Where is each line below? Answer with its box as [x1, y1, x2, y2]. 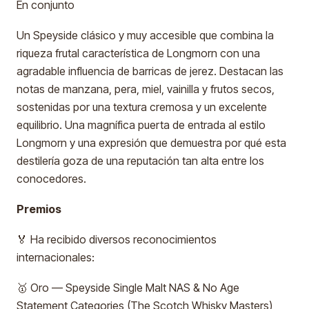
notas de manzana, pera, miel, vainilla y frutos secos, [17, 82, 275, 96]
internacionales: [17, 250, 94, 264]
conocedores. [17, 172, 86, 186]
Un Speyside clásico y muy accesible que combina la [17, 28, 274, 42]
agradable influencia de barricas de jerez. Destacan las [17, 64, 283, 78]
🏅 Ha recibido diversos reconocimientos [17, 232, 217, 246]
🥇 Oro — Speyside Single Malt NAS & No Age [17, 281, 239, 295]
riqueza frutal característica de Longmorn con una [17, 46, 260, 60]
